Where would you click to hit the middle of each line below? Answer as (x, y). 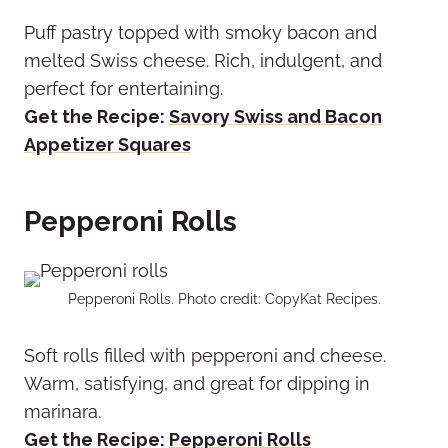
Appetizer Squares (107, 145)
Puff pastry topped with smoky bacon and (200, 33)
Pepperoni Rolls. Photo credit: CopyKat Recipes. (224, 299)
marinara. (62, 412)
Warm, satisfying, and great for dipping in (197, 384)
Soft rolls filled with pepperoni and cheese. (205, 356)
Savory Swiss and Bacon (275, 117)
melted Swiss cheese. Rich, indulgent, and (203, 61)
